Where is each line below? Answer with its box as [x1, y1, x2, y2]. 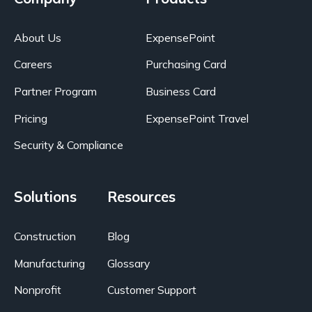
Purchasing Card [146, 57, 226, 72]
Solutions [14, 188, 77, 206]
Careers [14, 57, 52, 72]
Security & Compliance [14, 138, 123, 153]
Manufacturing [14, 256, 85, 270]
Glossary [107, 256, 150, 270]
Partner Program [14, 84, 97, 99]
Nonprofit [14, 283, 61, 297]
